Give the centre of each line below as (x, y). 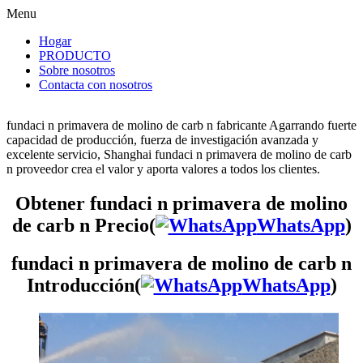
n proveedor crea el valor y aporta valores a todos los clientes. (163, 169)
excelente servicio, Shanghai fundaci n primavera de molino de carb (179, 154)
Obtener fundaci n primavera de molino (181, 203)
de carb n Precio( (83, 225)
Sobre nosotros (77, 70)
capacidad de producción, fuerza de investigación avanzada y (162, 140)
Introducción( (83, 285)
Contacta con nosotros (96, 85)
